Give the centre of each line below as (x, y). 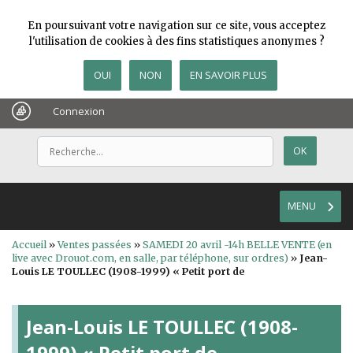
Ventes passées (95, 245)
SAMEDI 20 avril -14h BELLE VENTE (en (237, 245)
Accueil (29, 245)
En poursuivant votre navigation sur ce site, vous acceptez (176, 26)
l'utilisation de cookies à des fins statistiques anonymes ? (176, 41)
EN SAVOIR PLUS (229, 75)
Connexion (79, 111)
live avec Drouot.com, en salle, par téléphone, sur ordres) (150, 258)
